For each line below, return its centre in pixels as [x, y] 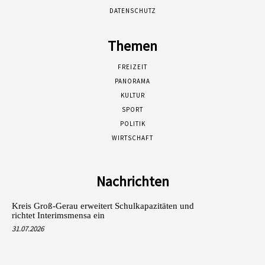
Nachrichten [132, 181]
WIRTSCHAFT [132, 138]
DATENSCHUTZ [132, 10]
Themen [132, 46]
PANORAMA [132, 81]
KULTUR [132, 95]
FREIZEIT [132, 67]
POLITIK [132, 123]
